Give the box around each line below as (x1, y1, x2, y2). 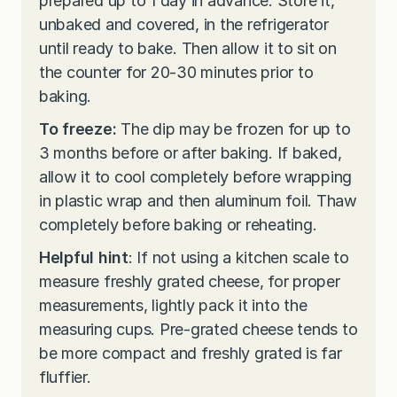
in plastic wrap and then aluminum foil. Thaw (39, 191, 357, 211)
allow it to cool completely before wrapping (39, 167, 353, 187)
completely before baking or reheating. (39, 215, 317, 235)
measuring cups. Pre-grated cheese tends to (39, 320, 358, 339)
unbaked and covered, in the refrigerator (39, 15, 329, 35)
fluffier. (39, 368, 91, 387)
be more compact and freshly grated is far (39, 344, 342, 363)
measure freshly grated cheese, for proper (39, 272, 340, 292)
